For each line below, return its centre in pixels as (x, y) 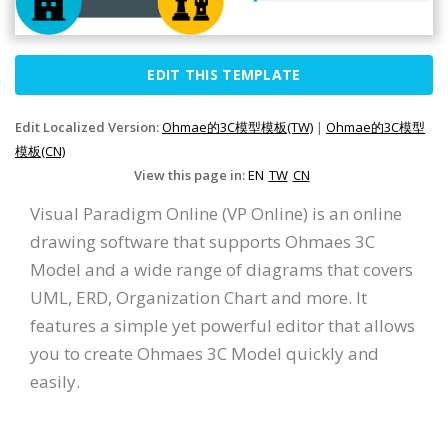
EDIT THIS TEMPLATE (224, 75)
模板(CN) (40, 151)
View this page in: (190, 175)
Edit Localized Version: (88, 127)
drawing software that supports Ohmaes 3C (202, 242)
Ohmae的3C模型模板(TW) (237, 127)
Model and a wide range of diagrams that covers (221, 270)
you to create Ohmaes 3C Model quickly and (204, 354)
